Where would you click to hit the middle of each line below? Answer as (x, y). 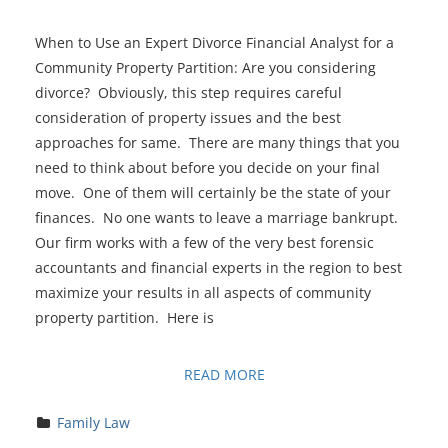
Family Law (93, 422)
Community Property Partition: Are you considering (205, 67)
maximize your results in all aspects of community (203, 292)
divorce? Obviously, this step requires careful (188, 92)
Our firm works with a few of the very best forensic (204, 242)
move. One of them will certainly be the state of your (213, 192)
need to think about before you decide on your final (207, 167)
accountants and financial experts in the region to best (218, 267)
